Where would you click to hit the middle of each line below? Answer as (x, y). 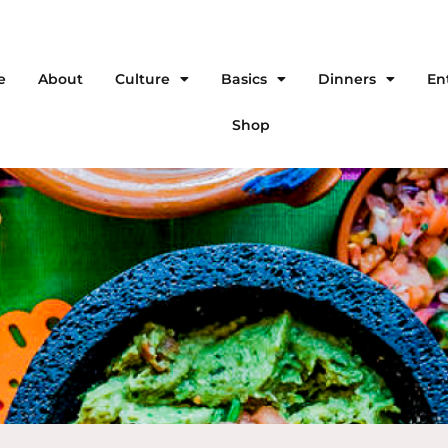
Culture (143, 79)
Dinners (347, 79)
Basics (244, 79)
